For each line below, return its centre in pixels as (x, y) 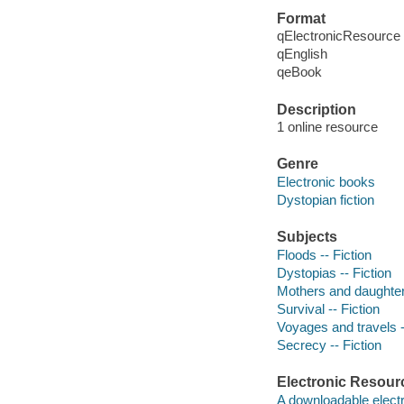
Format (301, 18)
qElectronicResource (338, 36)
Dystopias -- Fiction (334, 272)
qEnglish (302, 54)
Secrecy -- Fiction (329, 344)
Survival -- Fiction (328, 308)
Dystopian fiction (325, 199)
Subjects (307, 237)
